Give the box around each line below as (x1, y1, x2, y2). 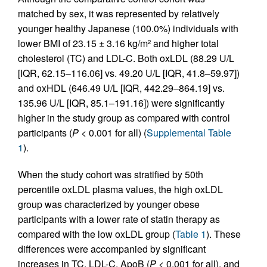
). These (206, 226, 241, 241)
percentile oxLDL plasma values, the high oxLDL (18, 182, 223, 196)
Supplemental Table (147, 125, 231, 139)
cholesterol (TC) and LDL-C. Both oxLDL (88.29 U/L (18, 51, 234, 65)
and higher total (151, 36, 219, 50)
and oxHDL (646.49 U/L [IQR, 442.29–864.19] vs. (18, 80, 225, 95)
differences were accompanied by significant (18, 241, 206, 256)
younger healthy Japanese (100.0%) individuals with (18, 21, 238, 35)
